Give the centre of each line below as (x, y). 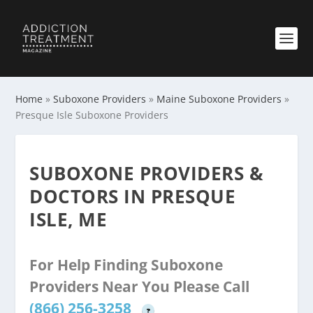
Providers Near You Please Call (140, 286)
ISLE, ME (68, 219)
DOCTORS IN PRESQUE (133, 196)
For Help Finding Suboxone (126, 265)
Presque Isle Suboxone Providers (92, 115)
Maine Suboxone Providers (219, 99)
